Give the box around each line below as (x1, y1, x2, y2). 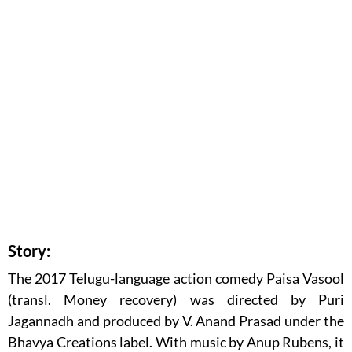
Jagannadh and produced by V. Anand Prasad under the (8, 312, 344, 330)
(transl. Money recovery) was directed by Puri (8, 291, 344, 309)
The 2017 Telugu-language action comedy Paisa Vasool (8, 269, 344, 288)
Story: (8, 241, 50, 261)
